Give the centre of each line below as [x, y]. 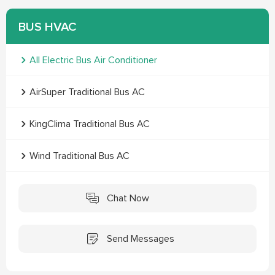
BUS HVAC [48, 27]
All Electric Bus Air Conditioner [93, 60]
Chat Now [128, 198]
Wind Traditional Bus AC [79, 156]
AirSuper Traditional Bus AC [87, 92]
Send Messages [140, 239]
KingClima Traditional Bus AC [90, 124]
